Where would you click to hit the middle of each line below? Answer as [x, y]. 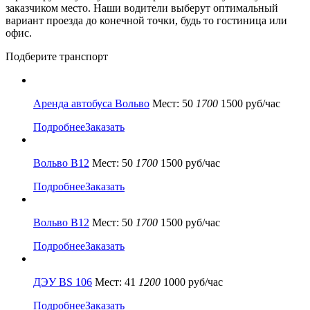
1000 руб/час [192, 282]
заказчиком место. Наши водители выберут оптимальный [142, 8]
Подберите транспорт [57, 56]
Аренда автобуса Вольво [91, 103]
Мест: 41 [115, 282]
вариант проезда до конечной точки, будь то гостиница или [146, 20]
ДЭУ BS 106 [63, 282]
